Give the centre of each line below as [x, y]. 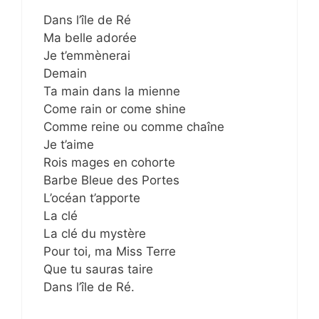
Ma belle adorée [90, 38]
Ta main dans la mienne [112, 91]
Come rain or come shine [115, 109]
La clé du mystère [95, 234]
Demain [65, 73]
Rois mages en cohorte [109, 162]
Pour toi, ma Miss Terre [110, 251]
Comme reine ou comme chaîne [134, 127]
